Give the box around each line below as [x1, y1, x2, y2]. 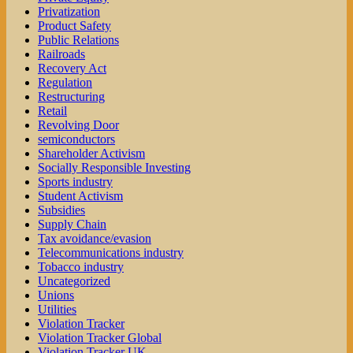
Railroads [38, 47, 85, 61]
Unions [38, 288, 74, 303]
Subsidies [38, 203, 85, 217]
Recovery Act [38, 61, 106, 76]
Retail [38, 104, 67, 118]
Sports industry [38, 175, 113, 189]
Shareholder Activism [38, 147, 145, 161]
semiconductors [38, 132, 115, 147]
